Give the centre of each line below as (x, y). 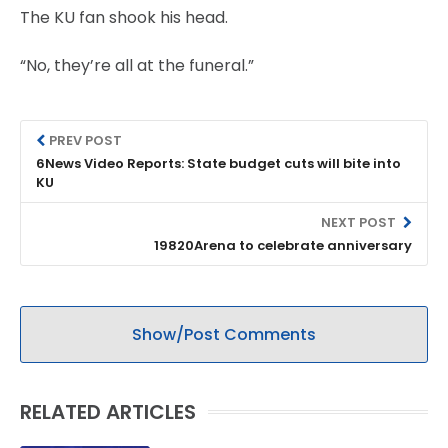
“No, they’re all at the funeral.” (137, 65)
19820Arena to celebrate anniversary (283, 245)
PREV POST (86, 140)
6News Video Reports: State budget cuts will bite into (218, 163)
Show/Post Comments (224, 334)
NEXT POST (359, 222)
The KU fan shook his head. (124, 17)
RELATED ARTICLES (108, 411)
